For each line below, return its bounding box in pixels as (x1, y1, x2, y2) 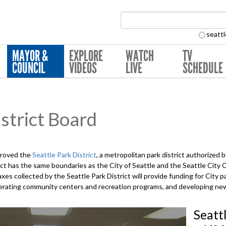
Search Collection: (112, 30, 199, 42)
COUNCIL (12, 60, 46, 77)
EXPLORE (69, 47, 103, 65)
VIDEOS (69, 60, 97, 77)
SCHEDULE (182, 60, 223, 77)
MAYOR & (12, 47, 48, 65)
